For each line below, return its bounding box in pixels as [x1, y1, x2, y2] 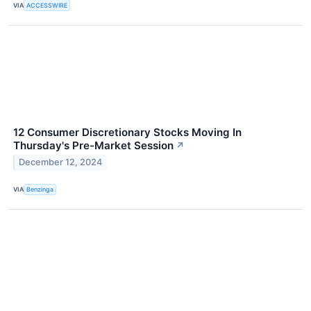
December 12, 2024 [19, 157, 103, 168]
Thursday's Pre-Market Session [13, 138, 174, 152]
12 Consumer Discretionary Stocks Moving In [13, 125, 242, 139]
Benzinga [26, 185, 54, 194]
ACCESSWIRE [26, 1, 68, 10]
